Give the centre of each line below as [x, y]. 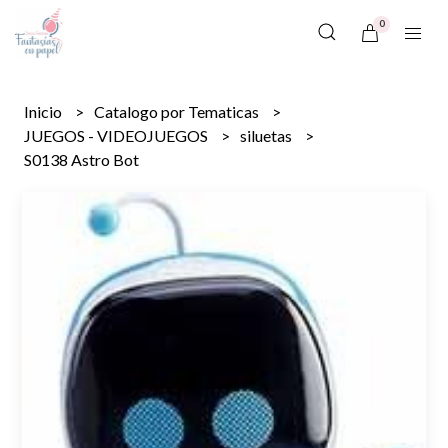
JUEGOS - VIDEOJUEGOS [118, 135]
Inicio [45, 111]
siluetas [268, 135]
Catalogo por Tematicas [178, 111]
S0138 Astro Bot [82, 159]
